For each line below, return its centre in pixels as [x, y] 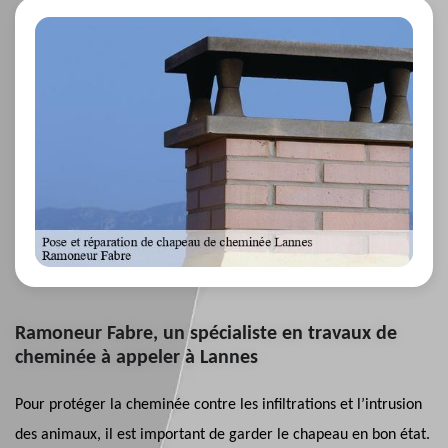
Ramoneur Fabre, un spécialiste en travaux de [206, 334]
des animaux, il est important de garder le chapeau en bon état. [222, 435]
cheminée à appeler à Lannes [136, 358]
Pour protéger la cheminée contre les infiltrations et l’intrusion [218, 405]
